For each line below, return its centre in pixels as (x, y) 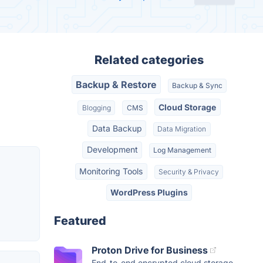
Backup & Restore (116, 85)
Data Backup (117, 128)
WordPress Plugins (149, 193)
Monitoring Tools (111, 171)
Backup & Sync (197, 86)
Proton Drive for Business (150, 250)
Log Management (183, 150)
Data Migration (182, 129)
